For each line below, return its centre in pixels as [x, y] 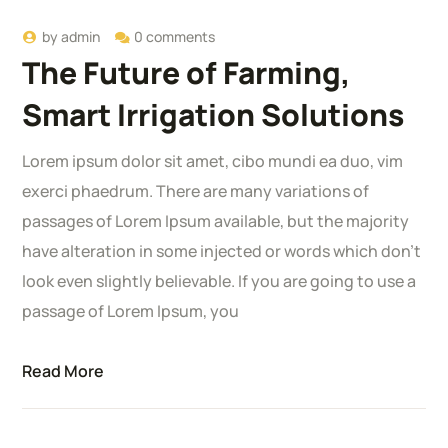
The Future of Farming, [186, 73]
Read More [63, 371]
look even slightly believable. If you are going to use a [219, 281]
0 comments [175, 37]
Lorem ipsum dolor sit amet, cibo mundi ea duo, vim [213, 161]
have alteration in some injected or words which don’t [222, 251]
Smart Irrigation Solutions [213, 115]
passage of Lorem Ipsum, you [131, 311]
